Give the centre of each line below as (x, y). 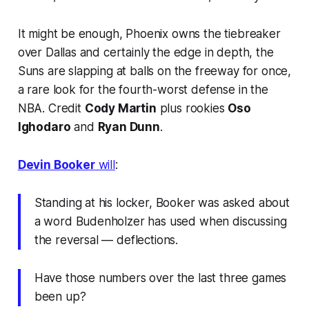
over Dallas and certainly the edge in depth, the (146, 52)
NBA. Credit (51, 108)
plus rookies (192, 108)
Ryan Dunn (129, 127)
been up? (60, 296)
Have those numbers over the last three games (160, 278)
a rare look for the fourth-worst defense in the (143, 89)
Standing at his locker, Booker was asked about (162, 202)
